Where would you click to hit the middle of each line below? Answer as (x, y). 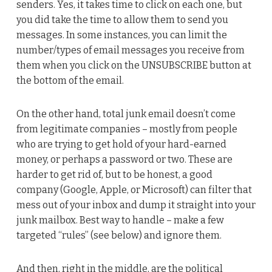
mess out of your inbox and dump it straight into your (136, 205)
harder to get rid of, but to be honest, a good (114, 174)
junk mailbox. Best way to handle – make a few (120, 220)
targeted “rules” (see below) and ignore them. (119, 235)
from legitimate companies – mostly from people (127, 129)
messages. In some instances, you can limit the (121, 35)
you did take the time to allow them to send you (122, 19)
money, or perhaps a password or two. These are (124, 159)
